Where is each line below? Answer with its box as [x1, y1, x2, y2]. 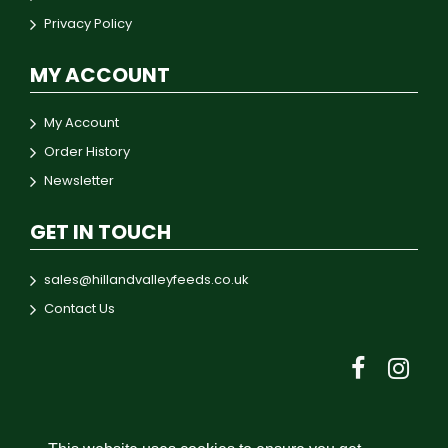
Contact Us [44, 299, 115, 319]
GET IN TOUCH [30, 218, 171, 247]
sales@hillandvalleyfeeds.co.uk [44, 270, 249, 290]
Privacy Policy [44, 14, 132, 34]
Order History [44, 142, 130, 162]
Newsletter [44, 171, 114, 191]
